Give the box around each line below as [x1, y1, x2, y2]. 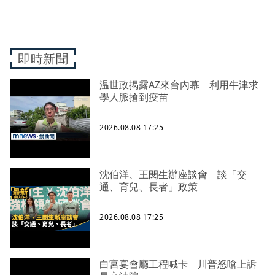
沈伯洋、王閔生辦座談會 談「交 [99, 168, 247, 182]
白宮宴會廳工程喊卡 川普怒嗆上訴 [99, 257, 257, 271]
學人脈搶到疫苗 [99, 90, 168, 104]
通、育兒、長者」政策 [99, 180, 198, 194]
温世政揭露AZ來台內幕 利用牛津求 [99, 78, 258, 92]
